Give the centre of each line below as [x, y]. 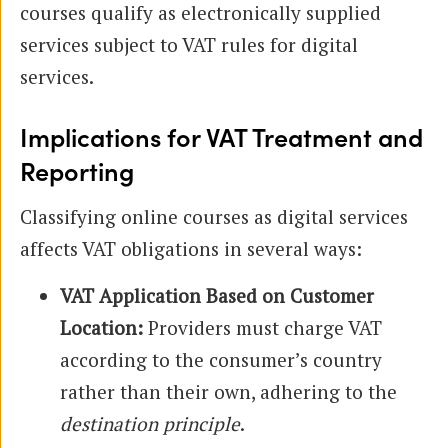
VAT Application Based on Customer [217, 295]
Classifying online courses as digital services [214, 216]
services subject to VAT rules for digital [189, 44]
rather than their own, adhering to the [228, 391]
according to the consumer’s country [221, 359]
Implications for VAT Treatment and [221, 139]
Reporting [77, 173]
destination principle [150, 423]
